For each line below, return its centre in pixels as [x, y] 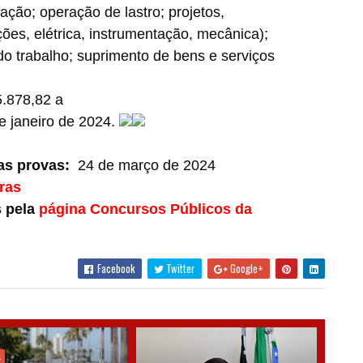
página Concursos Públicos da [145, 209]
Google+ [245, 268]
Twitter [179, 268]
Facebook [115, 268]
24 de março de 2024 [142, 165]
